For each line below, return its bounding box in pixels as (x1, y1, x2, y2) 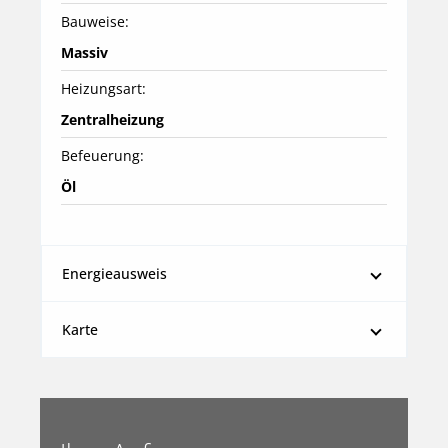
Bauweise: (61, 12, 129, 32)
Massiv (61, 43, 108, 63)
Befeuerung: (61, 146, 144, 166)
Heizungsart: (61, 79, 146, 99)
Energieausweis (62, 264, 167, 284)
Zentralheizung (61, 110, 164, 130)
